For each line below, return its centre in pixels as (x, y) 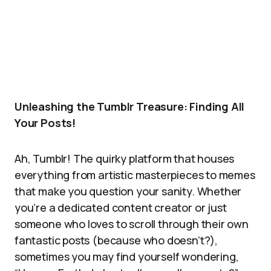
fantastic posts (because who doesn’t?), (116, 240)
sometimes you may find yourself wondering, (127, 256)
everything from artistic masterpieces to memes (135, 175)
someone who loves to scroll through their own (132, 224)
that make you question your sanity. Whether (128, 191)
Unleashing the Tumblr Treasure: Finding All (130, 106)
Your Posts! (45, 123)
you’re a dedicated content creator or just (121, 207)
